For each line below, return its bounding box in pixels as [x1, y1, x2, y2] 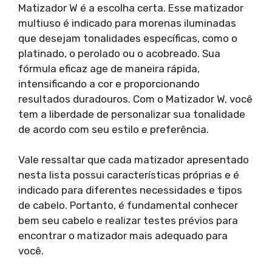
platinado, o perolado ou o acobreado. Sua [18, 47, 220, 59]
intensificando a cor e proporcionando [18, 77, 200, 90]
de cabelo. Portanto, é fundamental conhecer [18, 199, 238, 211]
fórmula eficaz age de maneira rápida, [18, 62, 200, 75]
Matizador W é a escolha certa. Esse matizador [18, 1, 243, 14]
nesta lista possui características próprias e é [18, 169, 239, 181]
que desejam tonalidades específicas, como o [18, 32, 237, 44]
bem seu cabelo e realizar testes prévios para [18, 214, 238, 226]
